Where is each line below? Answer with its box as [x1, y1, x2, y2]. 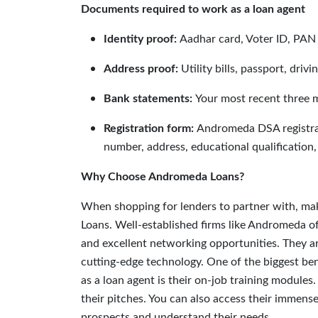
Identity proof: [104, 33, 180, 45]
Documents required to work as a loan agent [81, 4, 305, 15]
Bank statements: [104, 93, 195, 104]
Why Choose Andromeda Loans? [81, 171, 244, 182]
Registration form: [104, 123, 197, 134]
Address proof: [104, 63, 181, 75]
